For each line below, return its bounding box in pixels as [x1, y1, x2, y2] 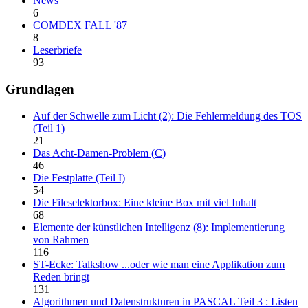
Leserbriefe [33, 44, 82, 56]
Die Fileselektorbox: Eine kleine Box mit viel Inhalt [33, 196, 256, 208]
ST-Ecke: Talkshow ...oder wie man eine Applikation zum [33, 258, 285, 270]
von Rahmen [33, 233, 89, 245]
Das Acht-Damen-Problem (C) [33, 146, 166, 159]
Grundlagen [5, 82, 74, 97]
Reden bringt [33, 270, 89, 283]
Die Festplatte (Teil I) [33, 171, 125, 184]
